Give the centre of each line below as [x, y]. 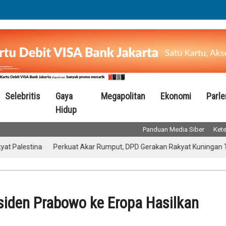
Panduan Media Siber [174, 129]
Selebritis [23, 96]
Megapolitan [123, 96]
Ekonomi [176, 96]
